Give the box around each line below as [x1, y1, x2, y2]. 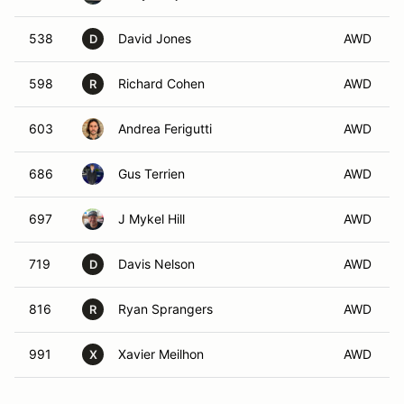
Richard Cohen [118, 76, 205, 91]
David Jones [118, 31, 191, 46]
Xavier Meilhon [118, 346, 204, 362]
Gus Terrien [118, 166, 185, 181]
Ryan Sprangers [118, 301, 213, 317]
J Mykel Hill [118, 211, 185, 226]
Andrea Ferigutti [118, 121, 212, 136]
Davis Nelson [118, 256, 195, 271]
